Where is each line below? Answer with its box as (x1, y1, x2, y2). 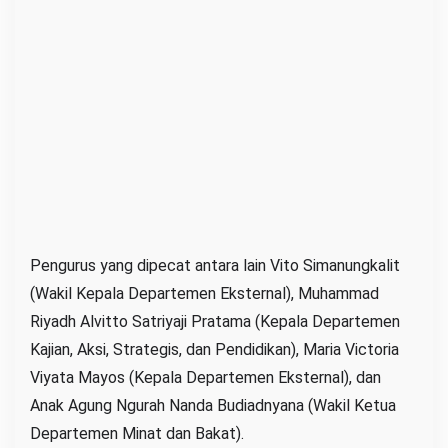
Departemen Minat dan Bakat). (30, 424, 244, 444)
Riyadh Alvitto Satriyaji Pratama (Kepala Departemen (30, 312, 400, 332)
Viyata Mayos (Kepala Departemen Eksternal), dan (30, 368, 381, 388)
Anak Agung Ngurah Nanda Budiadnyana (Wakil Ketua (30, 396, 396, 416)
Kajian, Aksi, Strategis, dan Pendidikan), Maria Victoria (30, 340, 399, 360)
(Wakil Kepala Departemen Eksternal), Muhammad (30, 284, 379, 304)
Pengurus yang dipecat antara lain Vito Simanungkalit (30, 256, 400, 276)
